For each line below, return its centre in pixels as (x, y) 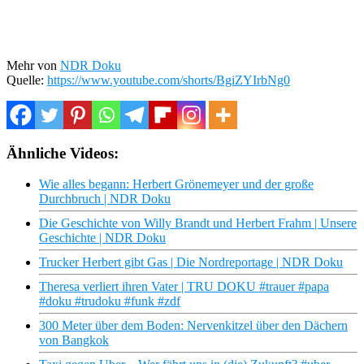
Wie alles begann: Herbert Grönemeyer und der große (176, 184)
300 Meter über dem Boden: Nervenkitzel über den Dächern (193, 326)
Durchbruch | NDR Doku (105, 199)
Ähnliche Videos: (63, 153)
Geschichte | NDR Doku (102, 238)
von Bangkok (74, 340)
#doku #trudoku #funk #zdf (110, 301)
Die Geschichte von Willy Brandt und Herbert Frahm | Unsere (198, 223)
